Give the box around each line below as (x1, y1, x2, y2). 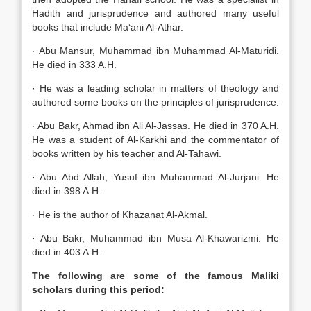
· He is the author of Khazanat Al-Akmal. (32, 209, 208, 220)
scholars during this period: (32, 284, 165, 295)
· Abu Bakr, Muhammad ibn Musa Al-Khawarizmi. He (32, 233, 279, 244)
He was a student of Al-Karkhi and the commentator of (32, 134, 279, 145)
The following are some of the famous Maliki (32, 270, 279, 281)
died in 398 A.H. (32, 185, 101, 196)
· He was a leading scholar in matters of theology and (32, 83, 279, 94)
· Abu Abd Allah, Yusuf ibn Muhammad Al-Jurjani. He (32, 171, 279, 183)
